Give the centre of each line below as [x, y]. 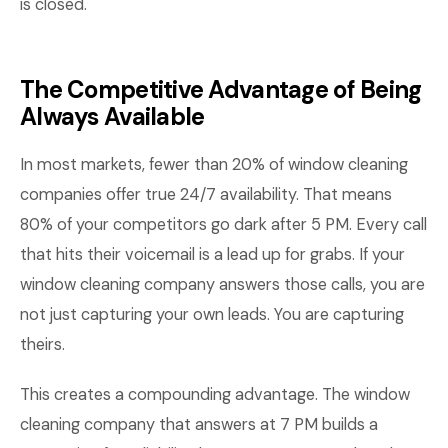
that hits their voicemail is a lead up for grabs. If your [212, 254]
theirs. [42, 344]
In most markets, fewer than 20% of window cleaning [214, 164]
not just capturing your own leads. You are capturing [212, 314]
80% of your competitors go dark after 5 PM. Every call [223, 224]
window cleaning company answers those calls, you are [222, 284]
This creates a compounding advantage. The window [215, 394]
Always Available [112, 116]
